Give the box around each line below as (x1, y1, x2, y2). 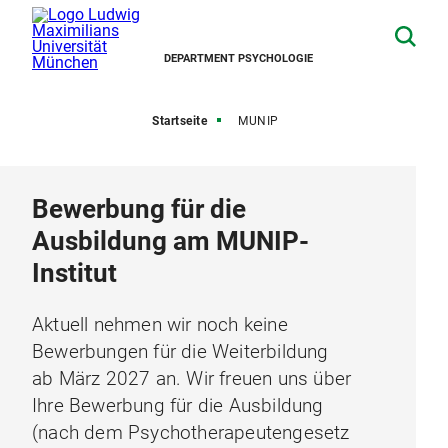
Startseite (152, 114, 208, 128)
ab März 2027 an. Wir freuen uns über (32, 367, 352, 390)
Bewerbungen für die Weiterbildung (32, 340, 329, 363)
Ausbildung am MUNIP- (32, 226, 309, 256)
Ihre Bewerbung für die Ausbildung (32, 394, 324, 417)
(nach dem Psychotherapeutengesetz (32, 421, 350, 444)
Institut (32, 258, 117, 288)
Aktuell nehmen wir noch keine (32, 313, 288, 336)
